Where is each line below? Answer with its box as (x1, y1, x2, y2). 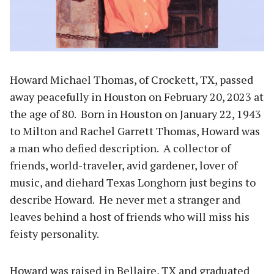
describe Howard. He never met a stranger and (10, 192, 240, 207)
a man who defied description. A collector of (10, 141, 231, 156)
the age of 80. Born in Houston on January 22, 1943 (10, 106, 261, 122)
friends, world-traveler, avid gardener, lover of (10, 158, 237, 173)
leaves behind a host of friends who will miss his (10, 209, 250, 224)
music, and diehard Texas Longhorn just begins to (10, 175, 256, 190)
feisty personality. (10, 226, 99, 242)
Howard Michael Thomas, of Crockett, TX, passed (10, 72, 253, 87)
